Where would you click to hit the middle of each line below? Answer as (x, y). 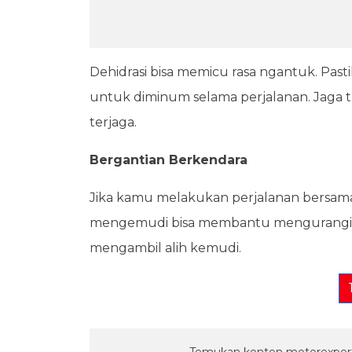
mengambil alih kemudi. (165, 247)
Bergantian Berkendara (169, 159)
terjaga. (113, 122)
